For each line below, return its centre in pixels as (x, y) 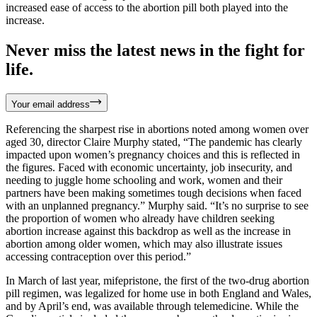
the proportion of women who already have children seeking (140, 218)
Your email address (51, 104)
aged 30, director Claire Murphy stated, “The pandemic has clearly (154, 142)
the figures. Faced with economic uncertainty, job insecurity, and (149, 167)
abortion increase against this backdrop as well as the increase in (148, 231)
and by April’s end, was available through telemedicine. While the (152, 306)
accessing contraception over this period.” (98, 256)
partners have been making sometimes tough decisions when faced (154, 192)
